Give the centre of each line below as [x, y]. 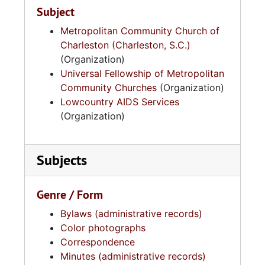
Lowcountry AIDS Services [120, 102]
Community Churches [109, 88]
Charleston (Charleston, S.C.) [125, 45]
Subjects [62, 160]
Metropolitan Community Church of [140, 31]
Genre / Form [70, 195]
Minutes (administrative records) [133, 256]
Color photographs [103, 228]
